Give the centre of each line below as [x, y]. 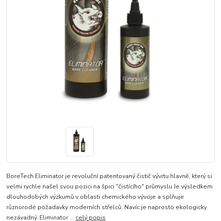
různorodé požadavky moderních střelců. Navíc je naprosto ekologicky [107, 207]
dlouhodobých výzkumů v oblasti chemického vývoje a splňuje [95, 197]
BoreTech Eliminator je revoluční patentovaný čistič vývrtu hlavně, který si [110, 176]
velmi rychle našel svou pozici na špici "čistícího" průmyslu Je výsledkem [110, 187]
